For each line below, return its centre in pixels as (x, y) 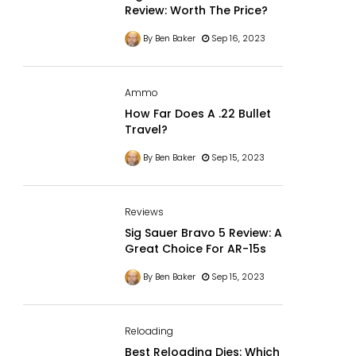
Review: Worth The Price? (196, 11)
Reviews (144, 212)
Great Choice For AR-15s (195, 249)
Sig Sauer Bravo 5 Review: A (203, 233)
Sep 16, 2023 (237, 39)
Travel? (146, 130)
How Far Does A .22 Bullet (197, 114)
